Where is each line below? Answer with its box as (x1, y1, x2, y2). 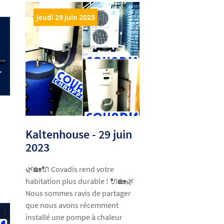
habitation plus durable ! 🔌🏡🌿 (25, 175, 134, 186)
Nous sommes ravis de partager (25, 187, 131, 198)
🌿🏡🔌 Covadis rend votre (25, 163, 114, 174)
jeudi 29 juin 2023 (36, 12, 95, 22)
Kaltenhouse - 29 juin (25, 126, 132, 142)
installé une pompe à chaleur (25, 211, 123, 222)
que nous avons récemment (25, 199, 119, 210)
